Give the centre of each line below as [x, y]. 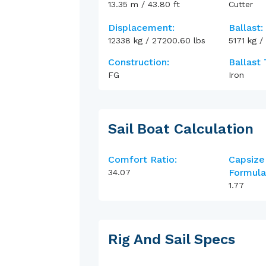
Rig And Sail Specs [172, 239]
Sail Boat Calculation [181, 129]
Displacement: [142, 27]
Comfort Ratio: [143, 159]
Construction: [139, 62]
